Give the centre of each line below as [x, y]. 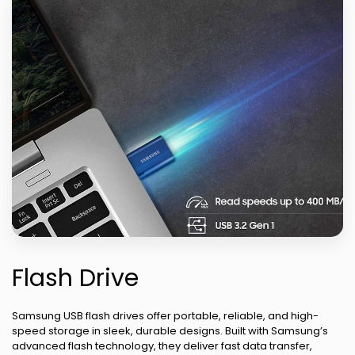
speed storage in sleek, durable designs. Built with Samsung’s [170, 330]
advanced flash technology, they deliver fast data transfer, [162, 345]
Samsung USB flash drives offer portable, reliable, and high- [165, 315]
